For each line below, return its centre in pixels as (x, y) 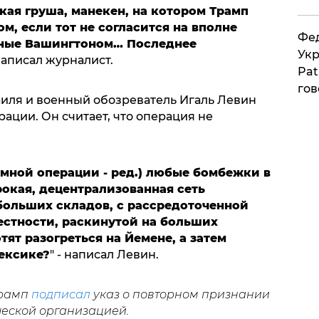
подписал (61, 295)
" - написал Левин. (104, 255)
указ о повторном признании (180, 295)
